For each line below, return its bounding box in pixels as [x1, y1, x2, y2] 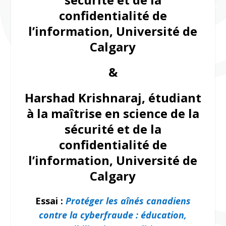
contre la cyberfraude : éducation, [39, 208, 187, 221]
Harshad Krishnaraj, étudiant [24, 89, 201, 106]
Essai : [35, 194, 63, 207]
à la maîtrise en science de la [26, 104, 199, 122]
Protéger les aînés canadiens [65, 194, 191, 207]
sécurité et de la [64, 120, 161, 137]
